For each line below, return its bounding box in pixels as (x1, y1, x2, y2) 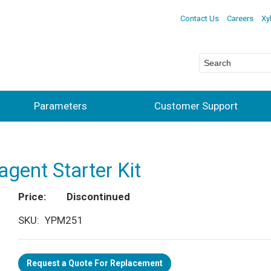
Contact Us (180, 13, 219, 23)
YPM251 (45, 214, 83, 227)
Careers (226, 13, 253, 23)
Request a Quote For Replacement (27, 258, 163, 268)
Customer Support (154, 99, 238, 112)
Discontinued (67, 191, 130, 203)
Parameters (34, 99, 87, 112)
